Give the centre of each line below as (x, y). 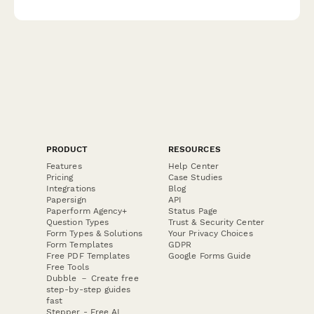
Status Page (193, 211)
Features (64, 166)
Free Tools (68, 267)
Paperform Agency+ (87, 211)
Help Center (193, 166)
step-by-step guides (89, 289)
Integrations (71, 188)
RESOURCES (194, 149)
